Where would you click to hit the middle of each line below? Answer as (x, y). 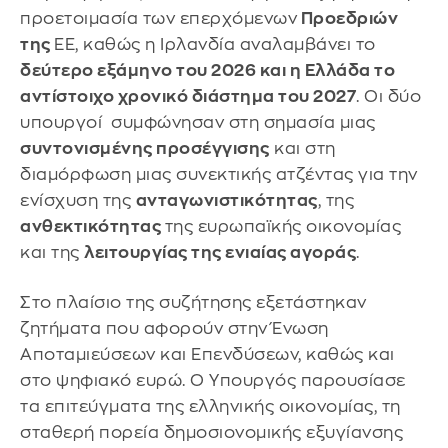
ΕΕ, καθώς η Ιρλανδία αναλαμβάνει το (215, 45)
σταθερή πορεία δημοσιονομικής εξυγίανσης (211, 432)
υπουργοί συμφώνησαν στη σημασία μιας (198, 123)
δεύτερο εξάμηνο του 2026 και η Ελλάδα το (207, 71)
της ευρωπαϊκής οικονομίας (282, 227)
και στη (302, 149)
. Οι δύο (388, 97)
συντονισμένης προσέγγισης (145, 149)
